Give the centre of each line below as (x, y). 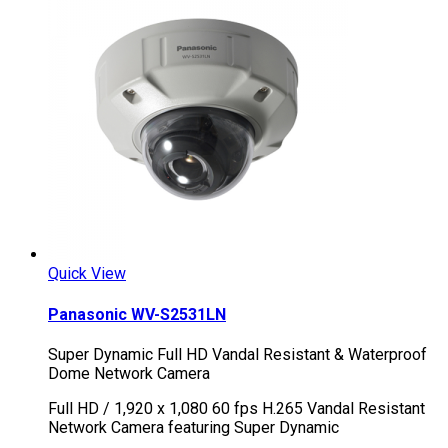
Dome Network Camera (129, 373)
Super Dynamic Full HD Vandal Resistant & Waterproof (237, 354)
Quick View (87, 274)
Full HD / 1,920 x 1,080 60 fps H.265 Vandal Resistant (236, 408)
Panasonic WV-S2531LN (137, 314)
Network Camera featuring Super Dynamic (193, 427)
